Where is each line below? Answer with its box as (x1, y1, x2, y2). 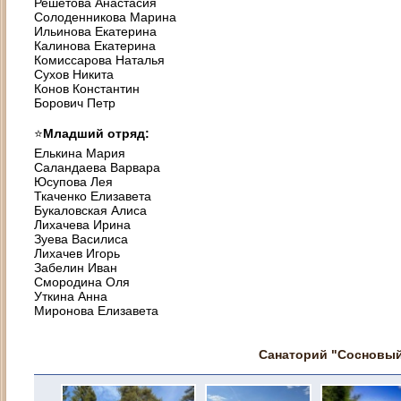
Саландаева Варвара (34, 160, 160, 175)
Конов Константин (34, 81, 140, 96)
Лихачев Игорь (34, 246, 120, 260)
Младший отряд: (43, 126, 149, 141)
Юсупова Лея (34, 175, 113, 189)
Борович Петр (34, 96, 115, 110)
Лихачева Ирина (34, 218, 131, 232)
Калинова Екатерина (34, 38, 156, 53)
